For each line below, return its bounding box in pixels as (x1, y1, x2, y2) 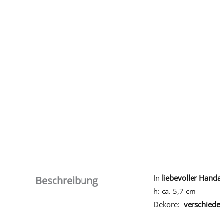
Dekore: (153, 199, 182, 209)
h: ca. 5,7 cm (153, 186, 196, 196)
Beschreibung (35, 173, 98, 187)
